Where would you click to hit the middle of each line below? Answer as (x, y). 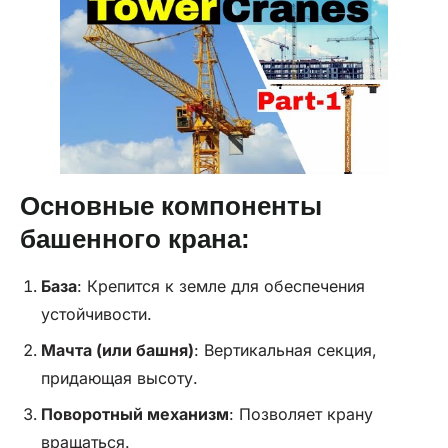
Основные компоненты (171, 205)
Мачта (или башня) (117, 349)
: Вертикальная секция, (285, 349)
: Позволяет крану (300, 413)
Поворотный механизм (134, 413)
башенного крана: (135, 238)
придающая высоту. (119, 377)
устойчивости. (96, 313)
